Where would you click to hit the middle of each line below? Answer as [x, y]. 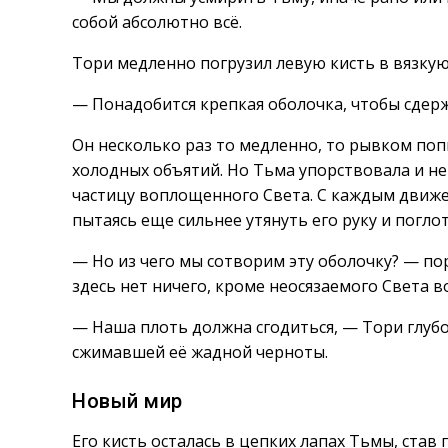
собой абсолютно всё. [157, 22]
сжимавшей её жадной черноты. [200, 352]
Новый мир [127, 401]
